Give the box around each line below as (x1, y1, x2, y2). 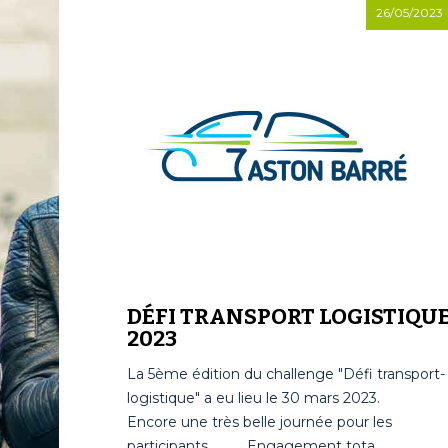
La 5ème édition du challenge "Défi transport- (126, 365, 445, 383)
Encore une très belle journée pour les (126, 413, 392, 431)
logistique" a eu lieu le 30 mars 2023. (126, 389, 412, 407)
